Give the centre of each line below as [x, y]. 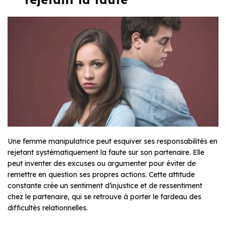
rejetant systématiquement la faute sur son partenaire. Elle [106, 153]
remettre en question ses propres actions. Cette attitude [101, 175]
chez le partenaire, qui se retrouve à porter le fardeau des [104, 197]
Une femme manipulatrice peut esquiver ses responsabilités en [112, 142]
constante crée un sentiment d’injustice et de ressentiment [105, 186]
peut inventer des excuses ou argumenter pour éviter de [102, 164]
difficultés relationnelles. [48, 208]
